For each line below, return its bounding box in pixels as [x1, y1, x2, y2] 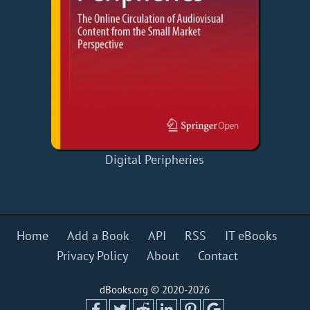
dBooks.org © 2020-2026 [100, 283, 210, 297]
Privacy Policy [56, 248, 128, 264]
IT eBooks [225, 228, 278, 244]
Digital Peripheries [105, 152, 205, 168]
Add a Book [67, 228, 130, 244]
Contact [197, 248, 238, 264]
